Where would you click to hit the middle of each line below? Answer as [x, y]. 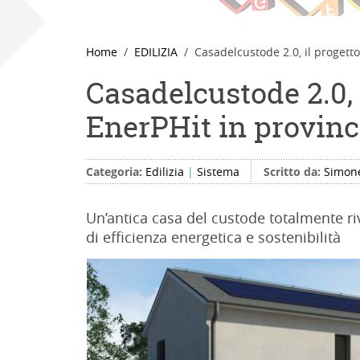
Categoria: [116, 172]
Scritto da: [294, 172]
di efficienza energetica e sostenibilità [213, 237]
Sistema [218, 172]
